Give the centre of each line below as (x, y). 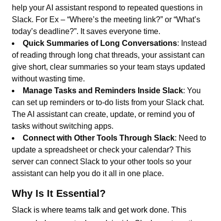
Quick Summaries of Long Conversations (100, 43)
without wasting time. (49, 78)
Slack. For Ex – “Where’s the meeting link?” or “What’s (106, 19)
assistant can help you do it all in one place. (88, 173)
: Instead (192, 43)
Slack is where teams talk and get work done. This (99, 210)
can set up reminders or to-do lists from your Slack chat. (108, 102)
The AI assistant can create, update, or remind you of (103, 114)
